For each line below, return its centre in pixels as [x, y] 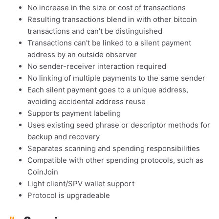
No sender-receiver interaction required [97, 66]
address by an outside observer [82, 55]
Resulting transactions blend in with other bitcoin [112, 20]
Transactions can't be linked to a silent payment [109, 43]
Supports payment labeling [74, 113]
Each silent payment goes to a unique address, [108, 90]
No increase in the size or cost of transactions [107, 8]
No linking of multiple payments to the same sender [116, 78]
